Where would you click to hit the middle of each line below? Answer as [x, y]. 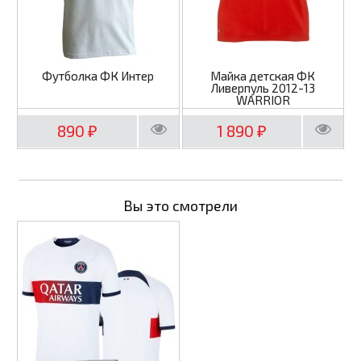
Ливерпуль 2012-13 [263, 88]
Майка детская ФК [263, 76]
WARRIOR [263, 100]
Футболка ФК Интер [98, 76]
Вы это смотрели [180, 205]
